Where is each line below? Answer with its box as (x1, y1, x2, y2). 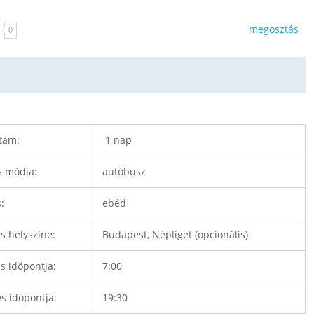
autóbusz (102, 164, 146, 178)
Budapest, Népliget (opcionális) (102, 227, 248, 241)
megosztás (249, 22, 299, 36)
